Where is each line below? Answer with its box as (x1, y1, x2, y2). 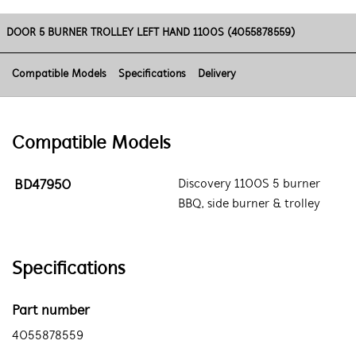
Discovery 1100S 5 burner (178, 178, 320, 191)
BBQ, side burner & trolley (178, 198, 320, 211)
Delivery (198, 68, 236, 80)
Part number (12, 304, 90, 319)
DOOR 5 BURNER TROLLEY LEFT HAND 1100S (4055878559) (6, 27, 295, 39)
